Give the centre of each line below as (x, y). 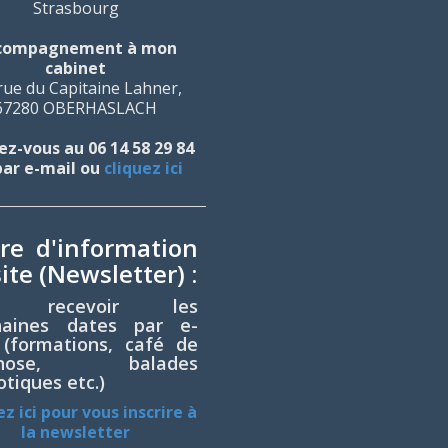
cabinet (76, 68)
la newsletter (76, 432)
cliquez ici (143, 168)
